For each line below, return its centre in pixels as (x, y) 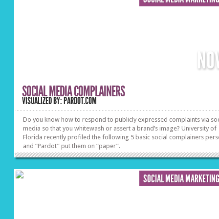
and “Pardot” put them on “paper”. (72, 146)
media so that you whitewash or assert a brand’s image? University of (120, 128)
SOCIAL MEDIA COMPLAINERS (74, 91)
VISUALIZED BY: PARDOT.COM (60, 101)
